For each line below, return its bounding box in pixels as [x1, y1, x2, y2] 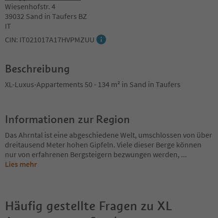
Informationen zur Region [5, 112, 130, 126]
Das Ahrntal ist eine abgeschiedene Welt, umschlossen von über [5, 129, 212, 140]
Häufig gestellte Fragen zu [5, 198, 154, 214]
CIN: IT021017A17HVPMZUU [5, 34, 94, 44]
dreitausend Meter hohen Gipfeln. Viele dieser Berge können [5, 139, 201, 149]
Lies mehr [5, 159, 37, 169]
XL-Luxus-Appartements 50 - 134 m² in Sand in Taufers [5, 79, 181, 89]
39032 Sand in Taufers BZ [5, 11, 87, 21]
